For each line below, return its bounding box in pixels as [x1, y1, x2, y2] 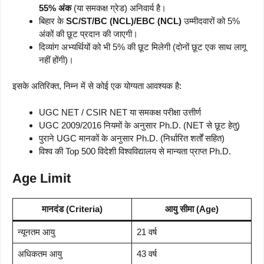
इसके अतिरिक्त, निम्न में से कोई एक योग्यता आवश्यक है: [12, 81, 181, 91]
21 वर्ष [136, 227, 157, 237]
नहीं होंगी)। [39, 54, 74, 65]
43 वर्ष [136, 249, 157, 259]
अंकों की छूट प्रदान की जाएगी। [39, 28, 138, 39]
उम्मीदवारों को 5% [181, 15, 240, 26]
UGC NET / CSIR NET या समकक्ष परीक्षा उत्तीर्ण [39, 107, 201, 117]
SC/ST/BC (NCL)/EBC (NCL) [66, 15, 181, 26]
